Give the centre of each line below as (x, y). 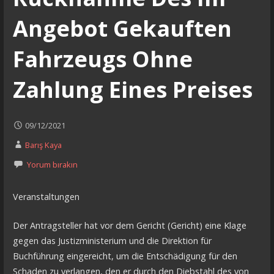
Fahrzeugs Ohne (102, 59)
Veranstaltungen (46, 197)
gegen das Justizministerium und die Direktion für (112, 240)
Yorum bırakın (52, 164)
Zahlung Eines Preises (132, 89)
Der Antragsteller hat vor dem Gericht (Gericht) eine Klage (129, 225)
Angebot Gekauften (122, 28)
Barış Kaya (43, 145)
